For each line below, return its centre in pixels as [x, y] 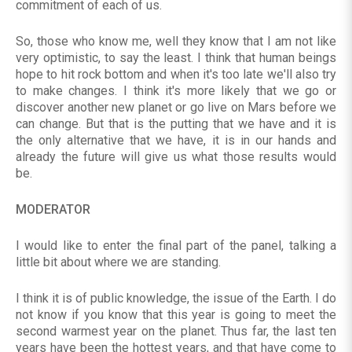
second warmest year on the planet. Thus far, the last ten [176, 332]
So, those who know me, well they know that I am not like [176, 42]
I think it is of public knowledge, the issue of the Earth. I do [176, 299]
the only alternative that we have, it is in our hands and [176, 141]
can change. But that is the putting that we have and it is [176, 124]
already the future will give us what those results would [176, 157]
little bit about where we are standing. [118, 262]
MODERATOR [53, 210]
